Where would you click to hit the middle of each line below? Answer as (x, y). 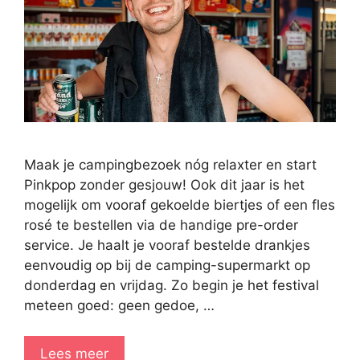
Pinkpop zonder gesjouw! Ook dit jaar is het (164, 184)
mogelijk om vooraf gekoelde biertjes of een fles (180, 205)
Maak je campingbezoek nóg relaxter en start (170, 164)
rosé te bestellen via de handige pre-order (161, 225)
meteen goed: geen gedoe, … (119, 305)
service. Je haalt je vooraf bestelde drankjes (167, 245)
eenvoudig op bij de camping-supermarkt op (167, 265)
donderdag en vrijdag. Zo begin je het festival (172, 285)
